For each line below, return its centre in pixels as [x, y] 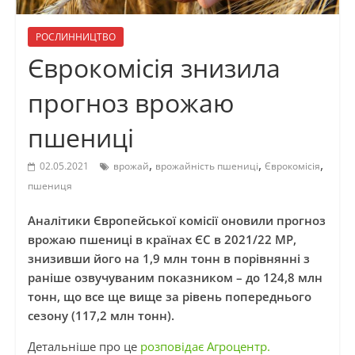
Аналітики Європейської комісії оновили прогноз [176, 221]
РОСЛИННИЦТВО [75, 37]
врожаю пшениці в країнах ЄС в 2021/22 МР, [162, 240]
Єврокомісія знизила [154, 68]
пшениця [50, 186]
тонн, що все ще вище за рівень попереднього [169, 297]
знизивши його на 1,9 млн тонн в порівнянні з [168, 259]
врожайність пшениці [206, 166]
